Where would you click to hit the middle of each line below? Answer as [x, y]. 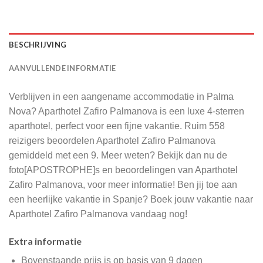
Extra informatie [45, 241]
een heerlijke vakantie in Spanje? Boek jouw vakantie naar [131, 199]
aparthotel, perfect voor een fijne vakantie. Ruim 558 [117, 126]
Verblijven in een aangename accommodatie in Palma [121, 96]
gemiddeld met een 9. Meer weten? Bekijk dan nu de [118, 155]
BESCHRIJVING [38, 44]
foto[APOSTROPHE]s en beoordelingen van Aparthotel [123, 170]
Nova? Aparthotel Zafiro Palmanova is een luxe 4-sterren [127, 111]
